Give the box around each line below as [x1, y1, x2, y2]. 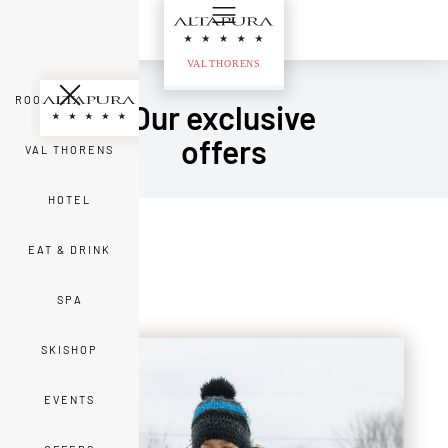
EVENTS [44, 393, 95, 406]
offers [180, 132, 267, 170]
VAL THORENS [25, 143, 114, 156]
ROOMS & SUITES [15, 93, 124, 106]
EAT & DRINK [28, 243, 111, 256]
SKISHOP [41, 343, 98, 356]
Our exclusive [131, 98, 317, 136]
